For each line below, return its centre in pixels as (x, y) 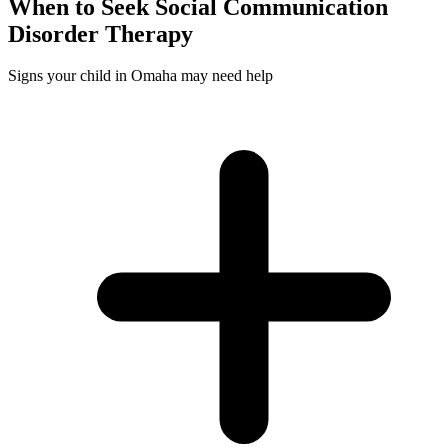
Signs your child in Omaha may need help (140, 76)
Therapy (146, 33)
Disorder (53, 33)
